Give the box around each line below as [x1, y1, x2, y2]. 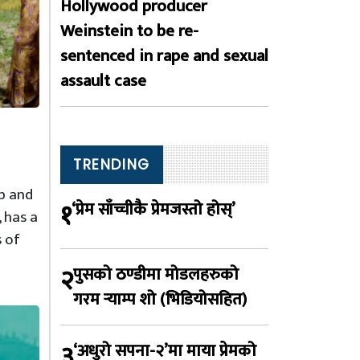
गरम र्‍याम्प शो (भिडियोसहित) [73, 285, 247, 313]
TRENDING [73, 155, 150, 174]
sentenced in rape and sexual [60, 42, 268, 70]
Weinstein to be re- [60, 17, 198, 45]
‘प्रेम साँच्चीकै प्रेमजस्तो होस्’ [72, 195, 235, 223]
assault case [60, 67, 146, 95]
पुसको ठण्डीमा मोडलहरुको [73, 260, 239, 288]
